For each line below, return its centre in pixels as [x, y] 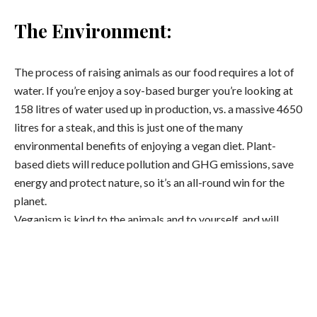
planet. [30, 201]
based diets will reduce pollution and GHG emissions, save [154, 164]
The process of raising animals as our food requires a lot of [154, 72]
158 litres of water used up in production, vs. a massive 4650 [158, 109]
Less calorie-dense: [98, 297]
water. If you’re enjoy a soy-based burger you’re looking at [154, 90]
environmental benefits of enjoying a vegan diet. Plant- [145, 145]
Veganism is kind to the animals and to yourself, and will [146, 219]
